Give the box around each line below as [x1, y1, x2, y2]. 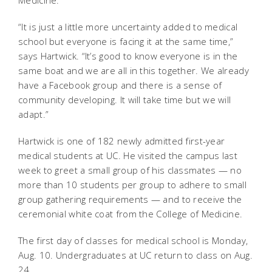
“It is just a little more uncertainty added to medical [18, 20, 238, 33]
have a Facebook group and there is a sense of [18, 78, 222, 91]
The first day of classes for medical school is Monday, [18, 234, 248, 246]
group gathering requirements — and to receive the [18, 192, 242, 205]
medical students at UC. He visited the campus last [18, 149, 237, 161]
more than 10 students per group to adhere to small [18, 178, 246, 191]
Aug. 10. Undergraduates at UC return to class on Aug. [18, 248, 253, 261]
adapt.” [18, 107, 49, 120]
